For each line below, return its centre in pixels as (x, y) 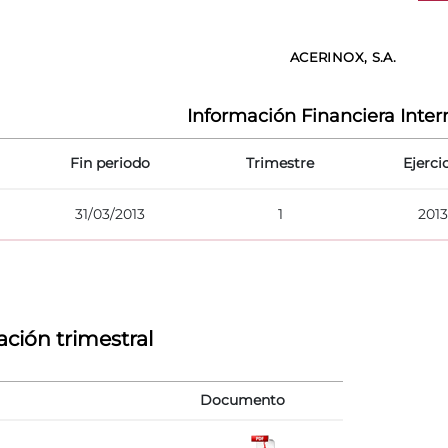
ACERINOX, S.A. (343, 56)
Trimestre (280, 162)
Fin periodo (110, 162)
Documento (242, 399)
